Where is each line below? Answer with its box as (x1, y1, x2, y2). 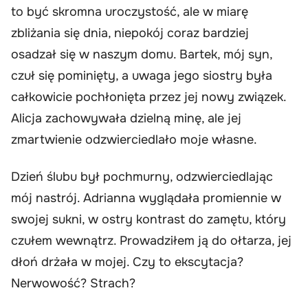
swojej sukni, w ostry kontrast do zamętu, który (11, 211, 286, 227)
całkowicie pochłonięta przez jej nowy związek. (11, 89, 286, 105)
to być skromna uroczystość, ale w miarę (11, 4, 248, 20)
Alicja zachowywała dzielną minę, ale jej (11, 111, 241, 126)
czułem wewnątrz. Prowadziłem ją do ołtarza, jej (11, 232, 291, 248)
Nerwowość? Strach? (11, 275, 135, 291)
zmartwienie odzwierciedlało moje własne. (11, 132, 257, 148)
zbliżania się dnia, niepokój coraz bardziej (11, 25, 249, 41)
